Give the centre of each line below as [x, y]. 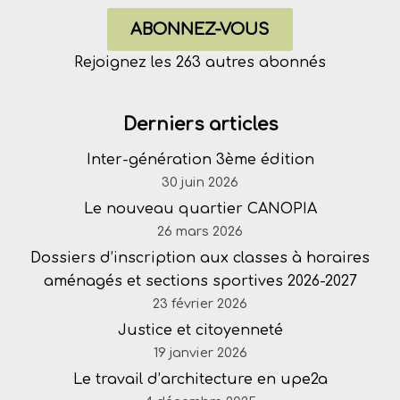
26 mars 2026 [200, 232]
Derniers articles [200, 125]
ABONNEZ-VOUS [200, 30]
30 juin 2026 [200, 183]
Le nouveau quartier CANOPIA [200, 209]
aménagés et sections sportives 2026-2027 [200, 282]
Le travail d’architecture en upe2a [200, 380]
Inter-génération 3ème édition [200, 160]
